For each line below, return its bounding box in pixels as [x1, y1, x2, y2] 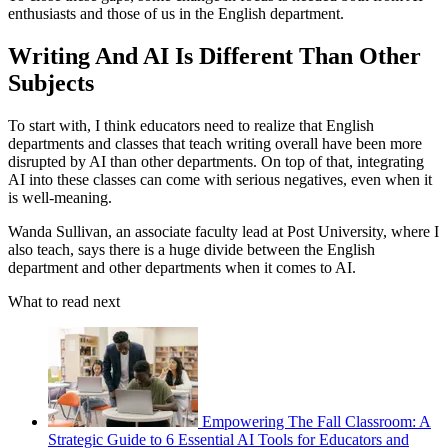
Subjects [8, 69, 94, 96]
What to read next [8, 292, 120, 310]
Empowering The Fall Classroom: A [202, 412, 431, 430]
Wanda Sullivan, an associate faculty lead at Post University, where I [8, 222, 439, 240]
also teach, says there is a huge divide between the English [8, 240, 375, 258]
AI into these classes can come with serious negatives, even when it [8, 170, 432, 188]
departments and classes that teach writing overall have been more [8, 134, 422, 152]
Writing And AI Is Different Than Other [8, 42, 421, 69]
